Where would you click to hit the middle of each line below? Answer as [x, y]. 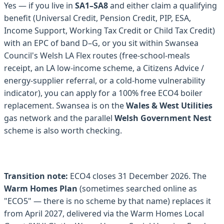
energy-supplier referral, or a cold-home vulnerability [104, 80]
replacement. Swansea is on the [65, 105]
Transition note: [36, 176]
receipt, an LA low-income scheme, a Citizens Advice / [104, 68]
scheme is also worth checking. [63, 130]
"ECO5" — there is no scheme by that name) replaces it [107, 201]
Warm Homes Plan [41, 188]
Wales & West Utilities [169, 105]
